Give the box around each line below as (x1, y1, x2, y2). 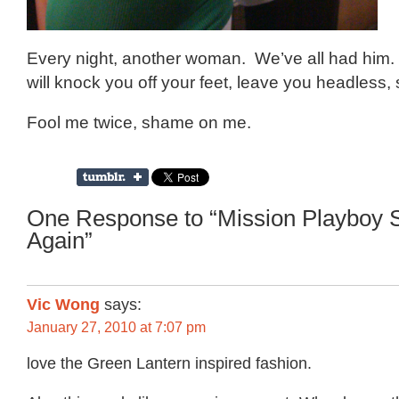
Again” (27, 227, 93, 253)
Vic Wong (27, 295, 100, 313)
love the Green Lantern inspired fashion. (27, 354, 312, 372)
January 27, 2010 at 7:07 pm (27, 319, 206, 335)
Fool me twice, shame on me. (27, 112, 251, 132)
